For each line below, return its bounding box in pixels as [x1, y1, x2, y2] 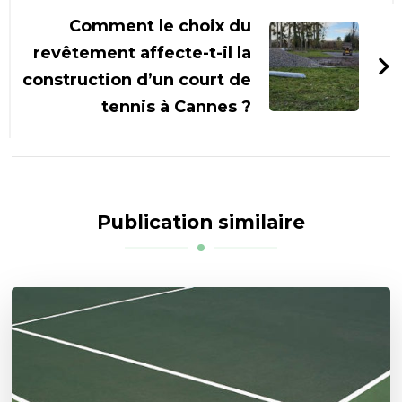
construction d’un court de [22, 69, 251, 90]
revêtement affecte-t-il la [32, 42, 251, 63]
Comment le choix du [68, 15, 251, 36]
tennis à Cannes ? [100, 96, 251, 117]
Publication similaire [97, 209, 305, 233]
